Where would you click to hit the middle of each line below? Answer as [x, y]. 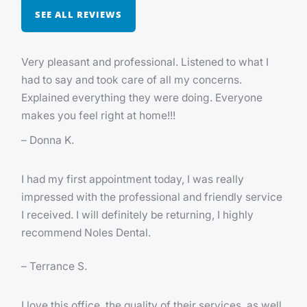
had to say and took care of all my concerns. [132, 80]
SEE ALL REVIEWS [78, 15]
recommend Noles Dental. [86, 233]
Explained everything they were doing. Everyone [142, 98]
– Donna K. [48, 140]
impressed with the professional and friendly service [152, 197]
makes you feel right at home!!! [98, 116]
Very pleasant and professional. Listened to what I [145, 62]
